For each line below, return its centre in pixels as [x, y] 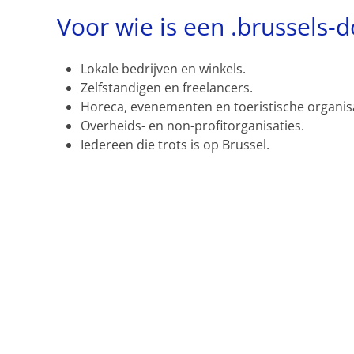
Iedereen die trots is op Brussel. [175, 145]
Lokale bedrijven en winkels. [163, 69]
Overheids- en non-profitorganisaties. [192, 126]
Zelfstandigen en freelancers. [167, 88]
